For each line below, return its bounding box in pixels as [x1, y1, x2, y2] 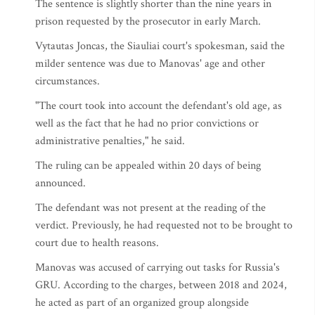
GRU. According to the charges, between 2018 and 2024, [35, 278, 287, 292]
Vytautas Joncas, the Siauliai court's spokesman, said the [35, 39, 285, 53]
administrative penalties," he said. [35, 134, 185, 148]
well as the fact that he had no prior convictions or [35, 116, 259, 131]
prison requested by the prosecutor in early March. [35, 14, 261, 29]
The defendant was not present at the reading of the [35, 200, 266, 215]
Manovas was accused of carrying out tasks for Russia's [35, 260, 280, 275]
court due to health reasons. [35, 236, 159, 250]
